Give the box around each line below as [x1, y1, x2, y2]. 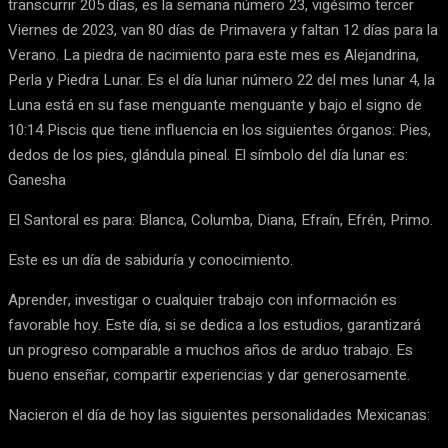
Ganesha [8, 169, 66, 192]
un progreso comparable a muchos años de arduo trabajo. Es [8, 339, 413, 362]
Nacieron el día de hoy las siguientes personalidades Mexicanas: [8, 404, 430, 427]
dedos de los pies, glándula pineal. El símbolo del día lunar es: [8, 144, 408, 167]
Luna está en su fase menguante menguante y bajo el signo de [8, 94, 422, 117]
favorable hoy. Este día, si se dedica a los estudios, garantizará [8, 314, 421, 337]
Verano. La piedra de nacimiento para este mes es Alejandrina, [8, 44, 419, 67]
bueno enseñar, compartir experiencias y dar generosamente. [8, 364, 410, 387]
